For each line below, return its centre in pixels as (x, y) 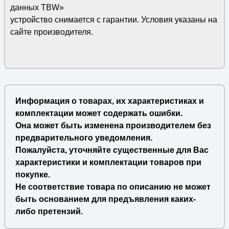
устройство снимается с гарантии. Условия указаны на (113, 20)
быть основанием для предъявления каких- (105, 199)
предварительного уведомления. (84, 138)
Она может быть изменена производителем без (113, 125)
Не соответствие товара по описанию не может (113, 187)
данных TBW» (37, 7)
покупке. (32, 175)
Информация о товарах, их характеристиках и (109, 101)
